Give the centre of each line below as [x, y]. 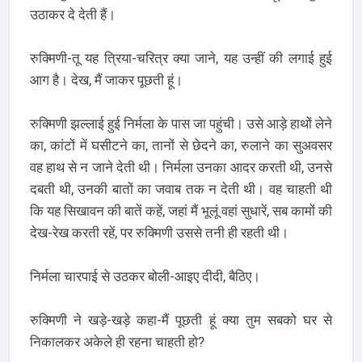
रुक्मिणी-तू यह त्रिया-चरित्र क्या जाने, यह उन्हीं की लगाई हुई [181, 58]
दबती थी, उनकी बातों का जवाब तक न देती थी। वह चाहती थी [181, 189]
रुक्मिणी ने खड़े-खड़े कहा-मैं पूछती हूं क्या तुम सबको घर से [181, 320]
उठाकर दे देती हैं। [72, 14]
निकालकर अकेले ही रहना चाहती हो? [117, 341]
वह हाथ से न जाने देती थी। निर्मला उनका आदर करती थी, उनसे [181, 167]
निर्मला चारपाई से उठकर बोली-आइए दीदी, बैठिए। [145, 276]
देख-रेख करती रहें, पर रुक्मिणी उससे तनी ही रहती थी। [159, 232]
